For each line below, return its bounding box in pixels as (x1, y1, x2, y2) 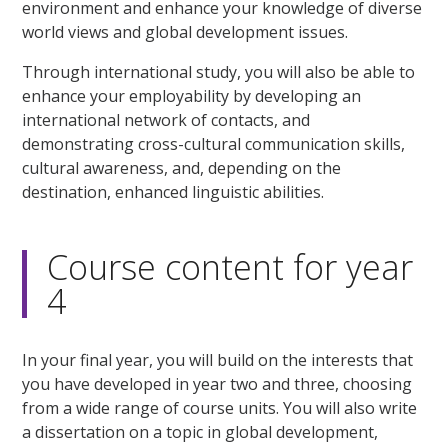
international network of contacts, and (22, 109, 311, 132)
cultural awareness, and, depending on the (22, 157, 342, 180)
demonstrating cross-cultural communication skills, (22, 133, 406, 156)
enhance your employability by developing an (22, 85, 362, 108)
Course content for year (47, 244, 414, 291)
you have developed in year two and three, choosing (22, 373, 413, 396)
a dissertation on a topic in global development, (22, 421, 379, 444)
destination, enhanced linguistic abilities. (22, 181, 325, 204)
